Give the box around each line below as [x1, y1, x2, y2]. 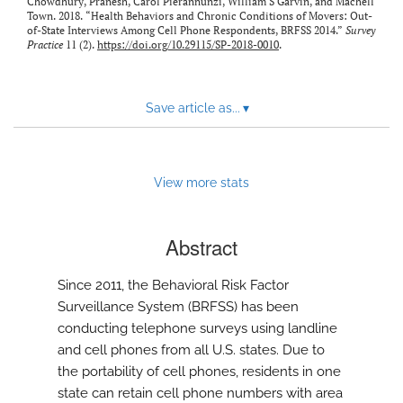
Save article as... [145, 101, 240, 116]
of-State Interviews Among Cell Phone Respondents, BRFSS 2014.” [27, 23, 345, 38]
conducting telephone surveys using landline [58, 320, 337, 337]
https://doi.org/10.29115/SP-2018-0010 [97, 38, 279, 52]
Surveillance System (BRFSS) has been [58, 299, 299, 316]
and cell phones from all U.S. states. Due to [58, 342, 325, 359]
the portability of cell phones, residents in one [58, 363, 341, 381]
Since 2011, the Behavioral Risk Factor [58, 277, 289, 294]
